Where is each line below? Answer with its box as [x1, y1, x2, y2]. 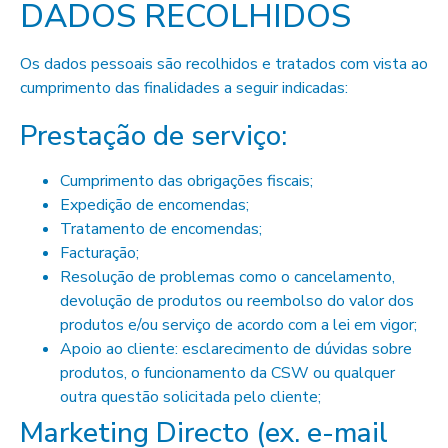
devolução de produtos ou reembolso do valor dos [60, 290, 414, 312]
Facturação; [60, 242, 139, 264]
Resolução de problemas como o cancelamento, [60, 266, 395, 288]
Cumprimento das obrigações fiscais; [60, 170, 313, 192]
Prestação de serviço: [20, 117, 287, 155]
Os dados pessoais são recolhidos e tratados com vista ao [20, 53, 428, 75]
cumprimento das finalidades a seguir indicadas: [20, 77, 348, 99]
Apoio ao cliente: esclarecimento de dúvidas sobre [60, 338, 412, 360]
